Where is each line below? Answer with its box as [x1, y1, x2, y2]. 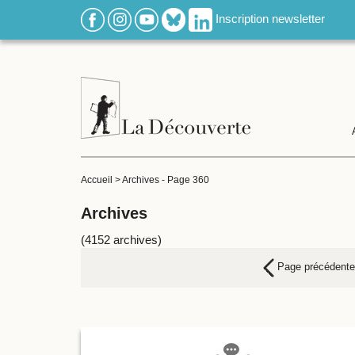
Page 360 [167, 174, 209, 185]
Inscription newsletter [216, 11, 325, 25]
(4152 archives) [81, 233, 162, 246]
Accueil [81, 174, 113, 185]
